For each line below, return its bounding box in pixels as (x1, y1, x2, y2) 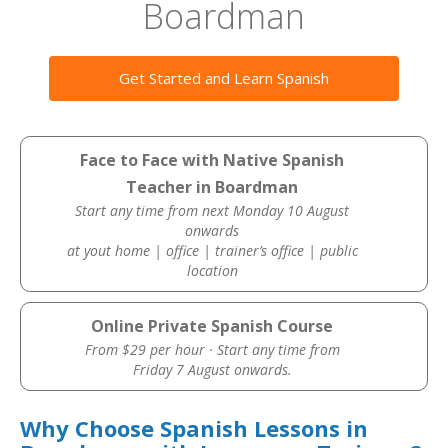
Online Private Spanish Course (91, 315, 334, 337)
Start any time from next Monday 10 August (75, 201, 350, 220)
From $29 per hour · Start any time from (84, 340, 340, 359)
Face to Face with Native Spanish (80, 149, 345, 171)
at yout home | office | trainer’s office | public (66, 241, 358, 260)
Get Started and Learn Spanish (119, 68, 329, 88)
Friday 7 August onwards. (132, 360, 292, 379)
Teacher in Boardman (126, 176, 299, 198)
